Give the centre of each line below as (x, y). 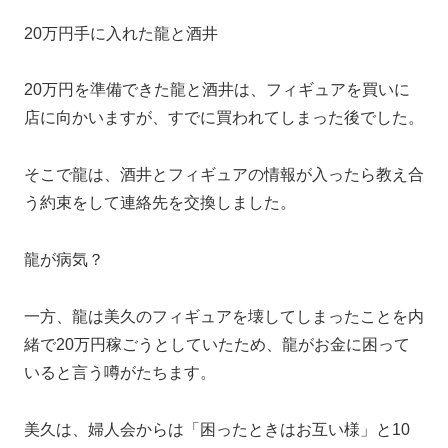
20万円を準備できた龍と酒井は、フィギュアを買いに (217, 90)
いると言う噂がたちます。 (120, 372)
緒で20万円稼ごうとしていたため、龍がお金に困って (217, 344)
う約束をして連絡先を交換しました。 (160, 203)
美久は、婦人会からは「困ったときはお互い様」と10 (217, 429)
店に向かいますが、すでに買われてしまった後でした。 (224, 118)
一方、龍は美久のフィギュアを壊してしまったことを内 (224, 316)
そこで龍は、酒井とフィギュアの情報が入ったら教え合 (224, 175)
